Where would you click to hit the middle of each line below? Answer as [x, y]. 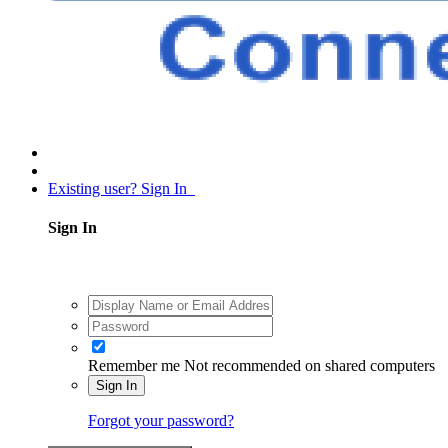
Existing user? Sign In [121, 188]
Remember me [134, 365]
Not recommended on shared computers [309, 365]
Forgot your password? [161, 420]
